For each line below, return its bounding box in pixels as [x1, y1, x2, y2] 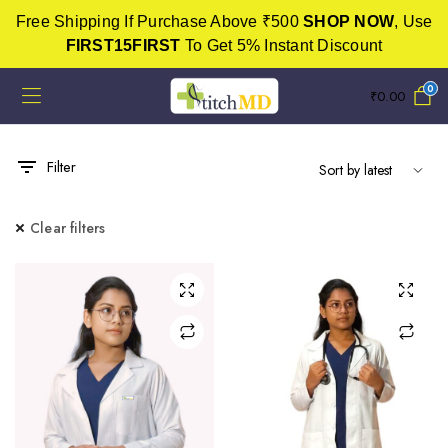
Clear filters [30, 218, 106, 238]
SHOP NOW [303, 13, 394, 30]
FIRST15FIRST [65, 37, 181, 54]
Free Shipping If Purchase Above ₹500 [15, 13, 303, 30]
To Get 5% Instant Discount [180, 37, 383, 54]
